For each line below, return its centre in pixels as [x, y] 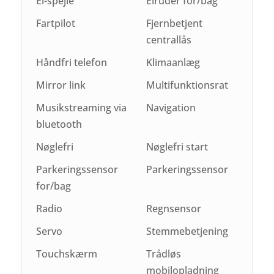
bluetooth [59, 124]
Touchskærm [67, 254]
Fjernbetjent [174, 23]
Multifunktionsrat [187, 85]
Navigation [171, 107]
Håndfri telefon [72, 62]
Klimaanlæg [173, 62]
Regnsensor [173, 208]
